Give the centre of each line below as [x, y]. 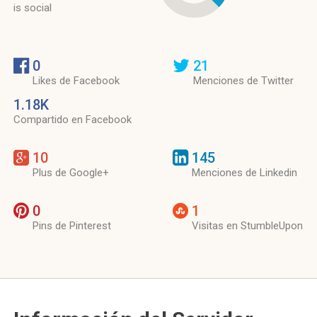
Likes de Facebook [76, 81]
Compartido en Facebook [73, 120]
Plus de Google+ [71, 173]
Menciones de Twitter [243, 81]
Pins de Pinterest [72, 226]
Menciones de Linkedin [244, 173]
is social [33, 8]
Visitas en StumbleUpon [247, 226]
